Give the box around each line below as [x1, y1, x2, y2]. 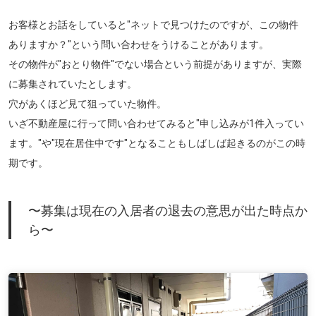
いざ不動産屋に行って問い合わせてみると [8, 118, 196, 129]
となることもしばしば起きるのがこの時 [128, 138, 305, 149]
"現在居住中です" [51, 138, 128, 149]
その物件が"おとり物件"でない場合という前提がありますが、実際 [8, 59, 302, 70]
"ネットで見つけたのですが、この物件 [127, 19, 298, 30]
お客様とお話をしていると [8, 19, 127, 30]
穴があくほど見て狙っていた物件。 [8, 98, 166, 109]
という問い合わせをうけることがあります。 [71, 39, 269, 50]
